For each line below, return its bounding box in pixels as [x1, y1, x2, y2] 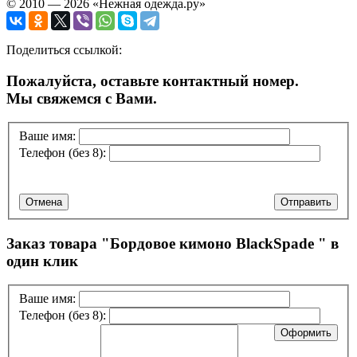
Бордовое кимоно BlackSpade [110, 234, 314, 252]
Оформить [280, 326, 331, 339]
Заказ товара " [6, 234, 110, 252]
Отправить [280, 195, 331, 208]
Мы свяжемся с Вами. [6, 89, 157, 107]
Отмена [25, 195, 62, 208]
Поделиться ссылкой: [6, 42, 122, 57]
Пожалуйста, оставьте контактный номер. [6, 72, 299, 89]
